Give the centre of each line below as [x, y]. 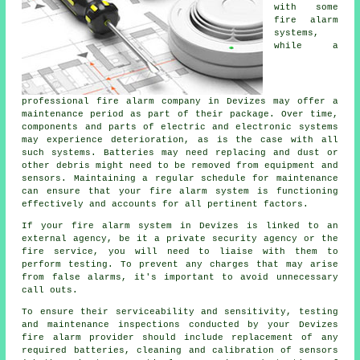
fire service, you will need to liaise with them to [180, 252]
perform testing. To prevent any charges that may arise [180, 265]
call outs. [50, 290]
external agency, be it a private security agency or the [180, 239]
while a [306, 46]
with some [306, 8]
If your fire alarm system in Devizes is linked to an [180, 226]
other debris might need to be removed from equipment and [180, 166]
